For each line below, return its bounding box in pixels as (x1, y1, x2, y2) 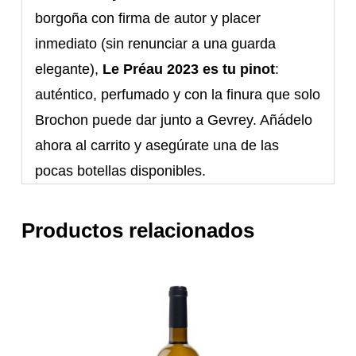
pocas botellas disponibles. (35, 163, 207, 180)
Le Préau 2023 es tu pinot (103, 61, 276, 78)
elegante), (35, 61, 103, 78)
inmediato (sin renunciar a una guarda (35, 36, 277, 52)
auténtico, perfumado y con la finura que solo (35, 87, 321, 103)
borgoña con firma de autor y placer (35, 10, 261, 27)
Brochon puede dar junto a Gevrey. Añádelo (35, 112, 313, 129)
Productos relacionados (21, 219, 255, 243)
